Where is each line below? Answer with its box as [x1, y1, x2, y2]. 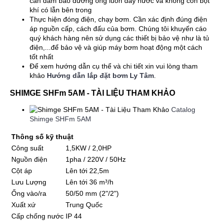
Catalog [169, 106, 195, 113]
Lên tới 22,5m [66, 167, 109, 175]
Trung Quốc [66, 201, 103, 209]
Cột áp [11, 167, 32, 175]
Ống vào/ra [11, 189, 46, 197]
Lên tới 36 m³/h [66, 178, 113, 186]
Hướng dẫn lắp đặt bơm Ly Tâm [47, 72, 154, 79]
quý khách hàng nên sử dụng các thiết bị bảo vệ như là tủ [30, 34, 209, 42]
